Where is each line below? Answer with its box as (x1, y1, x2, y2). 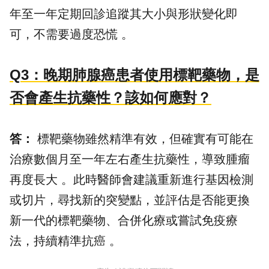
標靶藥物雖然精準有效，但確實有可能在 (34, 132, 253, 146)
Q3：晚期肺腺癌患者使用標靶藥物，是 (10, 67, 259, 83)
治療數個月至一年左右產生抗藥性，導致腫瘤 (10, 153, 250, 166)
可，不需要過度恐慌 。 (10, 28, 133, 41)
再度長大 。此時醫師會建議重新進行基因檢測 (10, 173, 253, 187)
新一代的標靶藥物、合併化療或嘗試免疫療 (10, 214, 238, 228)
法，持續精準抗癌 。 (10, 234, 121, 248)
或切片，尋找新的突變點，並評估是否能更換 (10, 193, 250, 207)
